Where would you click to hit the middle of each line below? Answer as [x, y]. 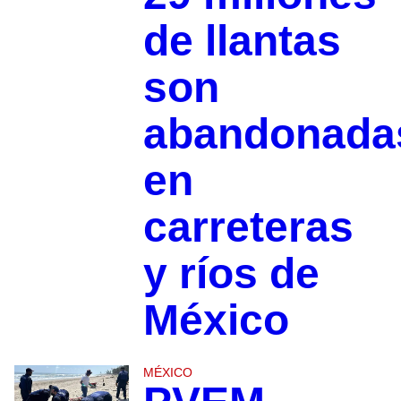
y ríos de [231, 274]
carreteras [248, 227]
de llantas [242, 41]
